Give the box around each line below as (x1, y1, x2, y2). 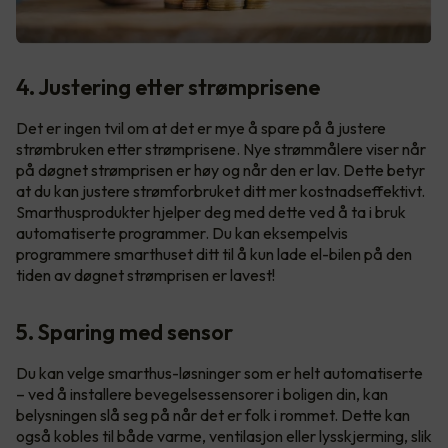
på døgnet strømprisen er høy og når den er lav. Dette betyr (16, 160, 425, 181)
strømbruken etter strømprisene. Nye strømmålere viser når (16, 139, 426, 160)
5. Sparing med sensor (16, 318, 233, 347)
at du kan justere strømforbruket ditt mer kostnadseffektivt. (16, 181, 425, 202)
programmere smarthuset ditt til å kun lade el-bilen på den (16, 244, 412, 265)
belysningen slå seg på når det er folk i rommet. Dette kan (16, 405, 410, 426)
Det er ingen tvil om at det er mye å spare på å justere (16, 118, 386, 139)
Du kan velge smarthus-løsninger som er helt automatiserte (16, 363, 423, 384)
